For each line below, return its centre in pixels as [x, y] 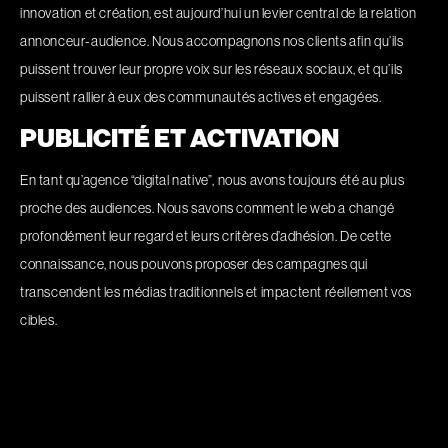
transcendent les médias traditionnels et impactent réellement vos [216, 292]
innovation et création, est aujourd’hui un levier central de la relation [218, 13]
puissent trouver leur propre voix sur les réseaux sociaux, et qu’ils [211, 69]
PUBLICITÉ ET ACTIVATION [179, 138]
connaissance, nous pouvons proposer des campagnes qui [194, 264]
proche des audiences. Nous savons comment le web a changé [207, 208]
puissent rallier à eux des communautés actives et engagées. [201, 97]
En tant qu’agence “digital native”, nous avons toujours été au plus [212, 180]
